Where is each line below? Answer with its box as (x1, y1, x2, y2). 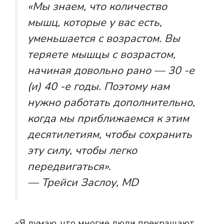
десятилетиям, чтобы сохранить (27, 127, 192, 142)
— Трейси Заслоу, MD (27, 175, 138, 190)
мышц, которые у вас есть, (27, 15, 162, 30)
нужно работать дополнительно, (27, 95, 195, 110)
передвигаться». (27, 159, 111, 174)
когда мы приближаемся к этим (27, 111, 189, 126)
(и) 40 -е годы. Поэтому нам (27, 79, 169, 94)
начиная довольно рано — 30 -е (27, 63, 194, 78)
